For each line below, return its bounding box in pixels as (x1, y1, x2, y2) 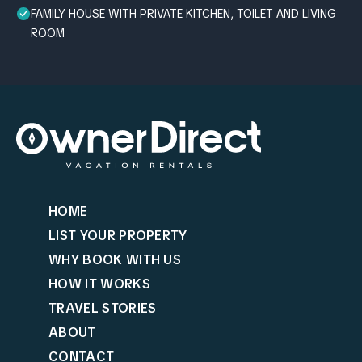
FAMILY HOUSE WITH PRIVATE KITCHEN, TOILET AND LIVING (31, 6, 336, 21)
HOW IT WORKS (48, 275, 150, 293)
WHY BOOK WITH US (48, 250, 182, 268)
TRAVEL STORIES (48, 299, 157, 317)
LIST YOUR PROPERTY (48, 226, 187, 244)
